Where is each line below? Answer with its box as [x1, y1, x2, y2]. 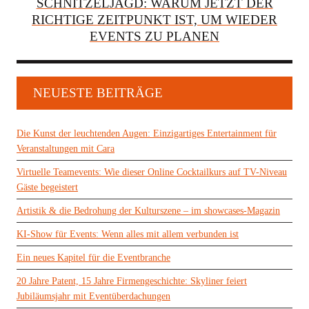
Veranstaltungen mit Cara [17, 143, 114, 154]
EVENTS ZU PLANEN [90, 29, 219, 44]
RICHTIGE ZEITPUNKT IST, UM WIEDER [32, 12, 277, 28]
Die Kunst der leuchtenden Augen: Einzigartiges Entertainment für [17, 128, 277, 139]
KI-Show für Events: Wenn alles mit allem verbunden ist [17, 228, 239, 239]
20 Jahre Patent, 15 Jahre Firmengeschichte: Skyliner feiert [17, 275, 247, 286]
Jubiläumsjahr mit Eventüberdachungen [17, 290, 170, 301]
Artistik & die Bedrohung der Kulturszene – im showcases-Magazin [17, 205, 280, 216]
